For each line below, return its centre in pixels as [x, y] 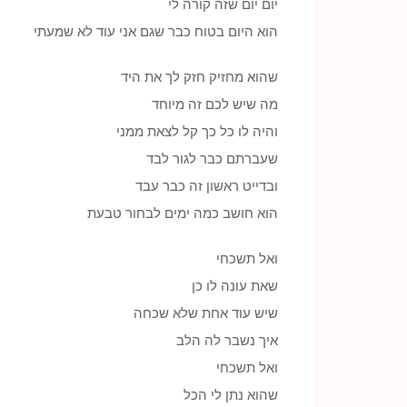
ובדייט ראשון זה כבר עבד [207, 186]
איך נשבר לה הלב [227, 340]
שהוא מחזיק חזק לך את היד [199, 77]
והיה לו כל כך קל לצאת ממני [197, 131]
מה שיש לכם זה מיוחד [215, 104]
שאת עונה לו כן [235, 286]
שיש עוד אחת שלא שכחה [206, 313]
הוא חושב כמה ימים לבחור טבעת [183, 213]
